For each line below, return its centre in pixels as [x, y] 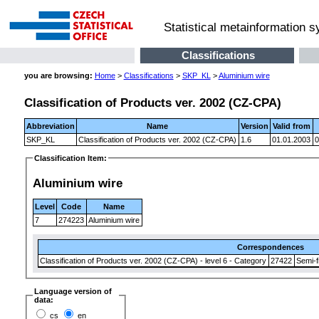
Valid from [291, 126]
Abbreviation [50, 126]
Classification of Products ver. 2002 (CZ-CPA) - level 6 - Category [153, 261]
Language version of [73, 292]
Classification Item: [70, 158]
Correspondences [270, 247]
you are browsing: [58, 76]
